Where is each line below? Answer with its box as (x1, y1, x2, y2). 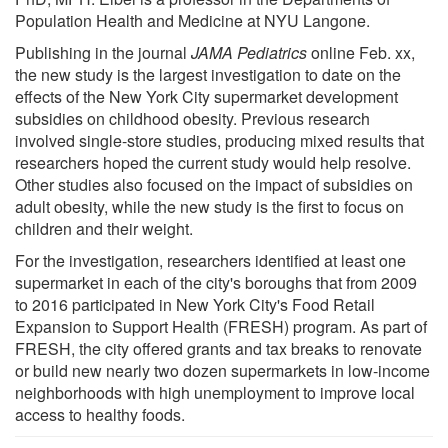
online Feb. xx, (307, 40, 415, 64)
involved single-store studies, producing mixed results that (15, 128, 424, 152)
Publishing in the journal (15, 40, 191, 64)
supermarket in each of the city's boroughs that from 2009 (15, 270, 417, 294)
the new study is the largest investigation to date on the (15, 62, 401, 86)
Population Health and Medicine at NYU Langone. (15, 8, 370, 32)
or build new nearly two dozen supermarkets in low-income (15, 358, 430, 382)
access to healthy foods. (15, 402, 185, 426)
